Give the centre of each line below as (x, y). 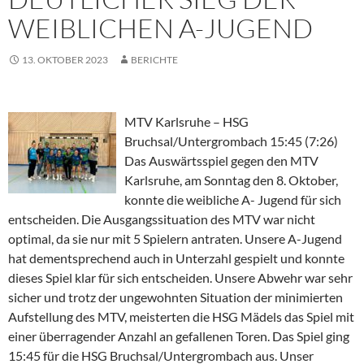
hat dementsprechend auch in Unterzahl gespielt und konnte (176, 258)
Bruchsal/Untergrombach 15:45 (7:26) (231, 141)
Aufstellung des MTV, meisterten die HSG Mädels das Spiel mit (181, 317)
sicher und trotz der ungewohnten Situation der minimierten (175, 297)
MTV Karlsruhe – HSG (186, 122)
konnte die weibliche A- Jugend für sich (233, 200)
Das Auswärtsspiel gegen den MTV (221, 161)
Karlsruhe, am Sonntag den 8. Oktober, (231, 180)
